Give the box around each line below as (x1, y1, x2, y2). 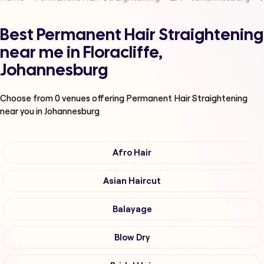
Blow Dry (114, 233, 150, 243)
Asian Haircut (103, 176, 161, 186)
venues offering (60, 93, 126, 104)
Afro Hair (113, 148, 151, 158)
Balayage (112, 204, 152, 214)
